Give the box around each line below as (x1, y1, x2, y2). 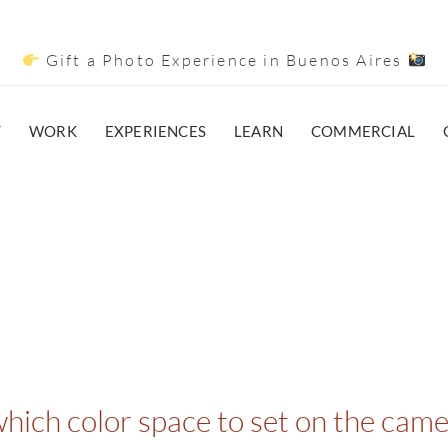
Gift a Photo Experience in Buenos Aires (40, 50, 408, 70)
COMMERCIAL (311, 122, 416, 140)
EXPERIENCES (104, 122, 207, 140)
